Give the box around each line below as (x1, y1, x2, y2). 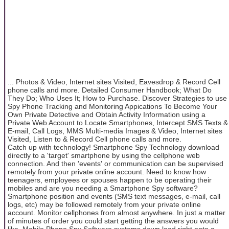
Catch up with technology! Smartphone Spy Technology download (8, 143, 219, 151)
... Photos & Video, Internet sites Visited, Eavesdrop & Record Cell (8, 77, 220, 86)
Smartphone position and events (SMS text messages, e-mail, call (8, 192, 220, 200)
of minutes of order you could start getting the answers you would (8, 216, 219, 225)
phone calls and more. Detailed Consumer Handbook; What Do (8, 85, 212, 94)
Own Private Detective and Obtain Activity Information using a (8, 110, 205, 119)
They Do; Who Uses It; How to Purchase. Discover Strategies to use (8, 94, 227, 102)
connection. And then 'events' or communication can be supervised (8, 159, 223, 168)
